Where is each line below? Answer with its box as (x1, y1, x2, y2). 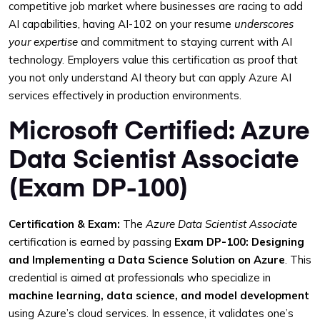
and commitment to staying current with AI (78, 35, 292, 49)
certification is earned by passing (9, 235, 174, 249)
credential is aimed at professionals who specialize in (9, 271, 271, 284)
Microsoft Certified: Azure (9, 112, 310, 146)
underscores (234, 17, 294, 31)
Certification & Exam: (9, 217, 120, 231)
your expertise (9, 35, 78, 49)
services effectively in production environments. (9, 89, 241, 102)
